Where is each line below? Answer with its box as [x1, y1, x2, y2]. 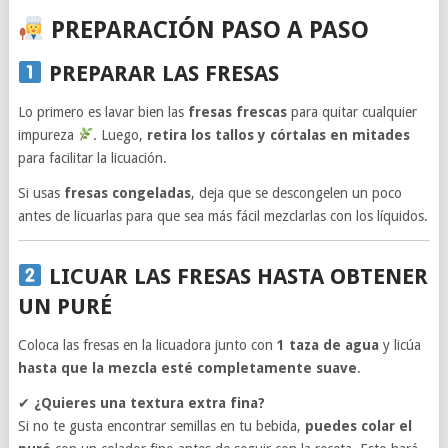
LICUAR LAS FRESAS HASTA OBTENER [48, 263, 428, 289]
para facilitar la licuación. [17, 149, 167, 166]
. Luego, [93, 126, 148, 143]
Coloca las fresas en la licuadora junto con [17, 336, 277, 353]
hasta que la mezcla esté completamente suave [17, 359, 357, 376]
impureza [17, 126, 78, 143]
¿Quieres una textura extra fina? [33, 394, 265, 411]
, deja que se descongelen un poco [190, 184, 402, 201]
